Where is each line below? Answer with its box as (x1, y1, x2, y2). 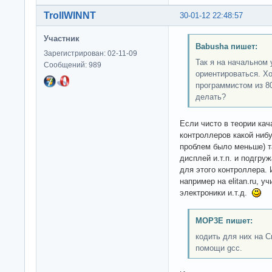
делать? (195, 92, 226, 101)
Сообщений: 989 (44, 60, 101, 69)
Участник (44, 33, 80, 43)
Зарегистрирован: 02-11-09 (44, 49, 137, 58)
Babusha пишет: (195, 42, 257, 51)
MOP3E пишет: (195, 216, 253, 226)
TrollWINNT (44, 10, 96, 21)
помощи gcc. (195, 243, 242, 253)
